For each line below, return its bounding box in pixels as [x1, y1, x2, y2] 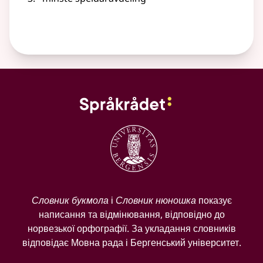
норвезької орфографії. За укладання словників [27, 222, 236, 235]
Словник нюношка [115, 194, 196, 207]
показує [195, 194, 232, 207]
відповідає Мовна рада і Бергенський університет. [22, 236, 241, 249]
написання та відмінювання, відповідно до [38, 208, 225, 221]
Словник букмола [31, 194, 109, 207]
